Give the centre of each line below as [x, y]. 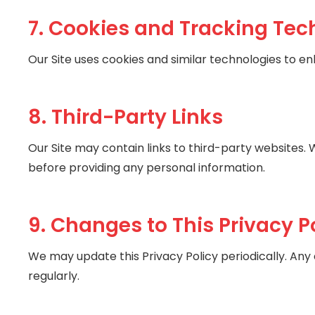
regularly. [54, 276]
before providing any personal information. [147, 168]
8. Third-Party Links [126, 117]
